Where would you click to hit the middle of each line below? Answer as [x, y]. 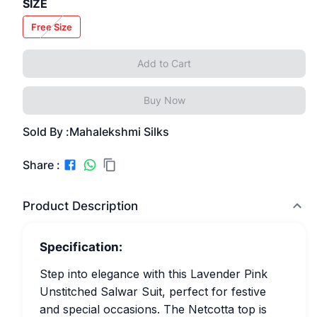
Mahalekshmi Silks [119, 132]
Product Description [80, 206]
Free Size [52, 27]
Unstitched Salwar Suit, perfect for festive [153, 292]
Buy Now [164, 100]
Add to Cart [164, 63]
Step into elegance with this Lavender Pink [154, 274]
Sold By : [46, 132]
